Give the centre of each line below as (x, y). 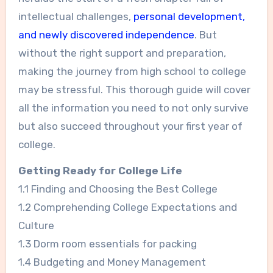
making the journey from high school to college (132, 72)
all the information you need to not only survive (133, 108)
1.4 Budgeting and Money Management (112, 262)
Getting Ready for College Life (100, 171)
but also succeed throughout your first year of (130, 126)
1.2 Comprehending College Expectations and (127, 207)
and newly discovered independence (106, 35)
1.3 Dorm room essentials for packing (107, 244)
